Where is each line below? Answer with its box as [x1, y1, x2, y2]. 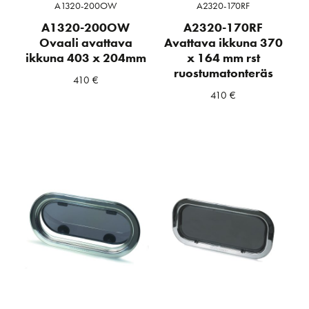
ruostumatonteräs [173, 66, 273, 81]
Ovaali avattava [39, 35, 132, 51]
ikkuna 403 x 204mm [25, 50, 146, 66]
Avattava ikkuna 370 [163, 35, 283, 51]
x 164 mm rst [186, 50, 260, 66]
